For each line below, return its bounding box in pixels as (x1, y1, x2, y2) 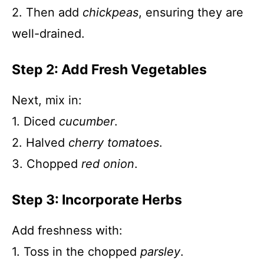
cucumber (59, 114, 114, 128)
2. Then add (12, 5, 82, 19)
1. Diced (12, 114, 59, 128)
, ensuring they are (138, 5, 243, 19)
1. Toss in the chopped (12, 245, 140, 259)
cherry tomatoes (68, 136, 159, 150)
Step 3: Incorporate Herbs (12, 192, 182, 208)
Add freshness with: (12, 223, 123, 237)
